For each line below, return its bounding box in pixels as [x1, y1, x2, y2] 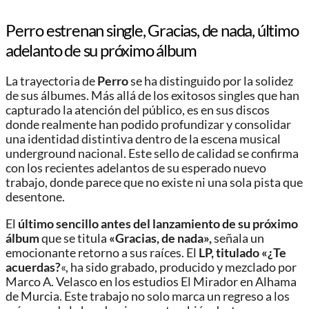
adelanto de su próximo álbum [6, 40, 197, 61]
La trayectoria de [6, 74, 97, 89]
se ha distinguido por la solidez [128, 74, 293, 89]
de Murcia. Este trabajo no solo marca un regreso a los [6, 288, 290, 303]
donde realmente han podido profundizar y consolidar [6, 117, 291, 132]
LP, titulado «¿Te [199, 245, 286, 260]
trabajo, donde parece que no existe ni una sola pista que [6, 175, 303, 190]
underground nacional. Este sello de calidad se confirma [6, 146, 299, 161]
